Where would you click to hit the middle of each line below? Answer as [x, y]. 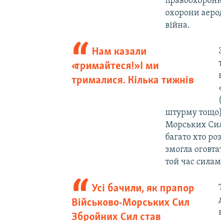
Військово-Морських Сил [130, 203]
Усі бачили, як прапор [143, 188]
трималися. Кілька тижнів [132, 80]
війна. [178, 25]
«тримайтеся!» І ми [115, 66]
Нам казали [119, 52]
